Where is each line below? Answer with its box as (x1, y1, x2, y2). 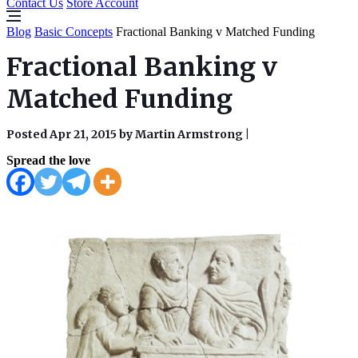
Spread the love (6, 153, 90, 167)
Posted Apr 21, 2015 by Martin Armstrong (6, 127, 245, 141)
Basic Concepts (34, 25, 113, 38)
